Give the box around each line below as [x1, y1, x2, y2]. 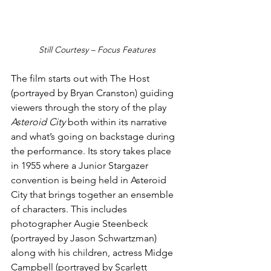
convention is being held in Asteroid [11, 174, 169, 186]
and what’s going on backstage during [11, 130, 177, 142]
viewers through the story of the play [11, 101, 166, 113]
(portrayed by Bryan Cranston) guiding [11, 87, 176, 99]
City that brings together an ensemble [11, 188, 176, 200]
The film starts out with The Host [11, 72, 152, 84]
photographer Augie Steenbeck [11, 217, 151, 229]
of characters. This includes [11, 203, 129, 215]
